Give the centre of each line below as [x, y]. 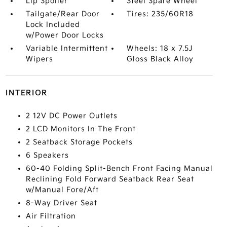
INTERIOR [26, 93]
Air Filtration [51, 216]
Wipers [39, 59]
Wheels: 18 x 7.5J [160, 48]
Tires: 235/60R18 [160, 14]
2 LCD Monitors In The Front [81, 129]
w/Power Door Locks [65, 35]
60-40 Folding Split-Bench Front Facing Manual [119, 168]
